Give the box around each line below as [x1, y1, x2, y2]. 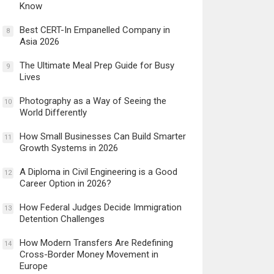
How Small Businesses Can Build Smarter [19, 130, 186, 142]
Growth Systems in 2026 [19, 142, 118, 154]
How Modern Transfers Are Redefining [19, 237, 173, 248]
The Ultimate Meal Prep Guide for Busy [19, 59, 174, 71]
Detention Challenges [19, 213, 105, 224]
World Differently [19, 106, 87, 118]
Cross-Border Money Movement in [19, 248, 158, 260]
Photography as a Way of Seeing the [19, 95, 166, 106]
